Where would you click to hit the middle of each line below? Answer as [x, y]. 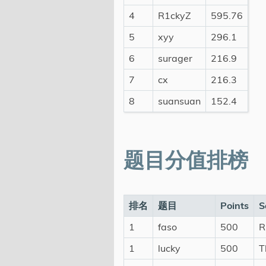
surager [175, 58]
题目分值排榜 [186, 161]
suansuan [179, 101]
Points [235, 206]
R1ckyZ [175, 16]
